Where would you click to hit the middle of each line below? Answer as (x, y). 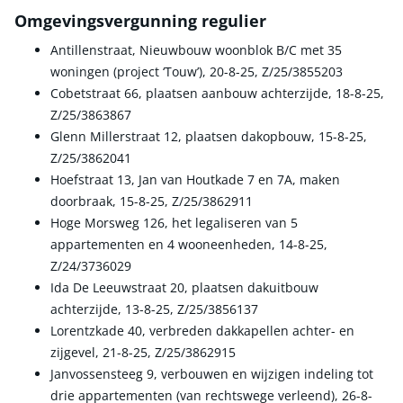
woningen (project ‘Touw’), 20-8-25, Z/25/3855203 (197, 71)
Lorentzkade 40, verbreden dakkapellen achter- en (202, 330)
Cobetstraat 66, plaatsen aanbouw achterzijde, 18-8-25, (217, 93)
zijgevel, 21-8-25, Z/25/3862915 (143, 352)
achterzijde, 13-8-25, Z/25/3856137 (154, 309)
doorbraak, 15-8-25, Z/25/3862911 (152, 201)
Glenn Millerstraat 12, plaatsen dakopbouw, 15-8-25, (209, 136)
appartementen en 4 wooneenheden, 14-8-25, (189, 244)
